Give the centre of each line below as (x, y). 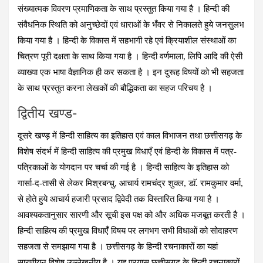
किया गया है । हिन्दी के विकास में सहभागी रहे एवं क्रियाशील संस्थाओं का (127, 40)
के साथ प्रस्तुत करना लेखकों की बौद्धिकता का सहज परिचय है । (115, 88)
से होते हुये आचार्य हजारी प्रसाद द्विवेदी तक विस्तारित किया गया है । (119, 199)
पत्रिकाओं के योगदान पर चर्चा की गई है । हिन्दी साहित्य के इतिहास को (123, 167)
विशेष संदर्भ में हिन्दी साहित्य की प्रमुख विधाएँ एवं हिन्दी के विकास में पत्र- (127, 151)
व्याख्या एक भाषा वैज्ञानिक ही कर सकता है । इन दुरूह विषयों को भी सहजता (131, 72)
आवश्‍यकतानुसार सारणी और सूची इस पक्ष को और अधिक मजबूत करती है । (131, 215)
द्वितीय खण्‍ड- (48, 113)
